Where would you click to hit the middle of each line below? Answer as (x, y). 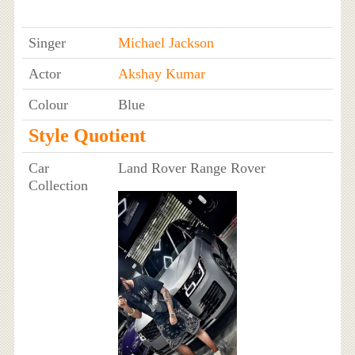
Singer (47, 42)
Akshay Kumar (161, 73)
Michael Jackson (166, 42)
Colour (48, 104)
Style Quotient (87, 135)
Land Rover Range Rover (191, 168)
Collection (58, 185)
